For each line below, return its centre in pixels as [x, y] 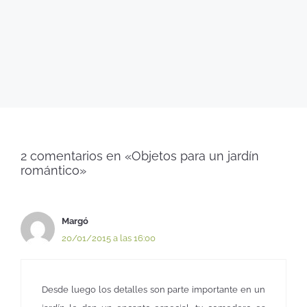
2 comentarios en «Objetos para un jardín [140, 156]
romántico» [53, 170]
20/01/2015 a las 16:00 [109, 238]
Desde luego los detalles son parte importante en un [153, 290]
